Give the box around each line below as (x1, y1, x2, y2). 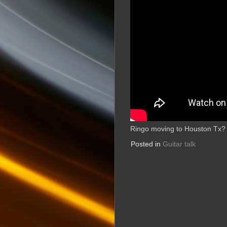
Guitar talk (163, 140, 196, 148)
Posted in (131, 140, 161, 148)
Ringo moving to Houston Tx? (130, 125, 225, 133)
